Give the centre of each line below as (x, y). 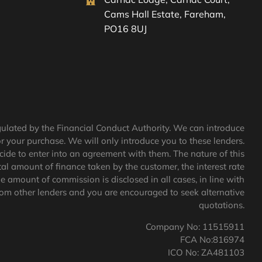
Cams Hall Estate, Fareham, (165, 14)
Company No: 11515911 (195, 227)
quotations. (221, 205)
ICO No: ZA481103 (206, 252)
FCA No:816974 (212, 239)
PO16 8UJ (125, 29)
